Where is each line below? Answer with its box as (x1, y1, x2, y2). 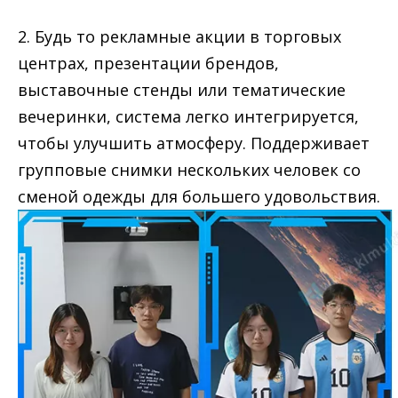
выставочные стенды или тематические (18, 79, 346, 100)
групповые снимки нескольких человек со (18, 159, 361, 180)
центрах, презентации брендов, (18, 52, 279, 74)
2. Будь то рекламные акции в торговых (18, 26, 341, 47)
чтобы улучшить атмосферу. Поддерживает (18, 132, 370, 154)
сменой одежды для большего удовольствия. (18, 186, 380, 207)
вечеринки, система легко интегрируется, (18, 106, 359, 127)
